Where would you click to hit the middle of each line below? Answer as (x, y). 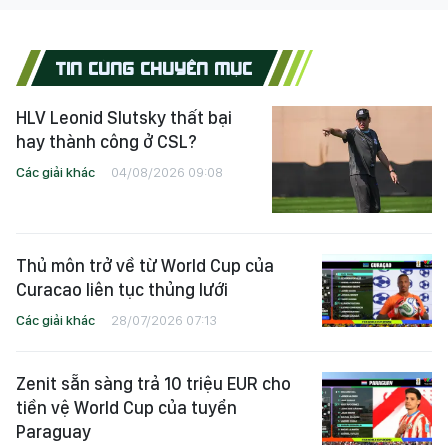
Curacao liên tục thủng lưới (122, 289)
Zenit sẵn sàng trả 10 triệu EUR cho (153, 383)
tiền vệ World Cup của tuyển (126, 407)
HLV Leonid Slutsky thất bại (124, 118)
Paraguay (53, 431)
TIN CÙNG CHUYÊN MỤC (154, 67)
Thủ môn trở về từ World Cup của (145, 265)
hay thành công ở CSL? (106, 142)
